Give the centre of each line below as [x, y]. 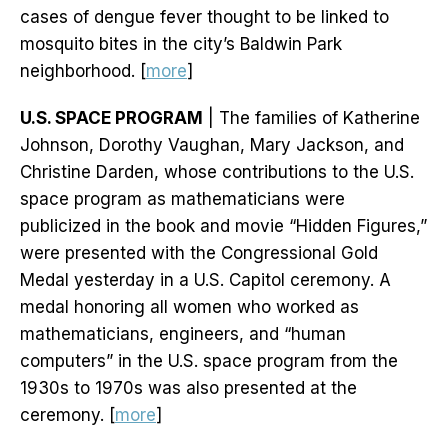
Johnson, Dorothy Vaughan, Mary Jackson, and [212, 145]
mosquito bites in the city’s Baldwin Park [181, 44]
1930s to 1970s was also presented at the [188, 388]
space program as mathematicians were [182, 199]
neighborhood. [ [83, 71]
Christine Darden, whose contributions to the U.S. [217, 172]
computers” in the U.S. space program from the [209, 361]
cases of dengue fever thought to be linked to [204, 17]
